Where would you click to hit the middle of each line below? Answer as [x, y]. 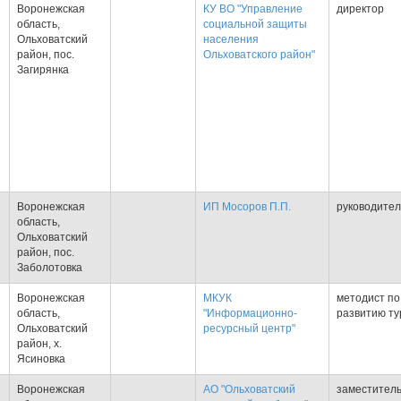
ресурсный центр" [249, 328]
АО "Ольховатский [249, 389]
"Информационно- [250, 313]
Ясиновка [41, 359]
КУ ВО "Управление [253, 9]
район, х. [39, 344]
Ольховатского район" [259, 55]
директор [360, 9]
